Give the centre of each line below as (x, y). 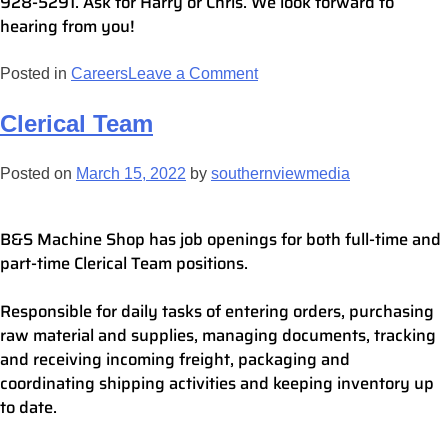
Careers (99, 74)
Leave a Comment (193, 74)
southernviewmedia (280, 174)
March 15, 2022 (131, 174)
